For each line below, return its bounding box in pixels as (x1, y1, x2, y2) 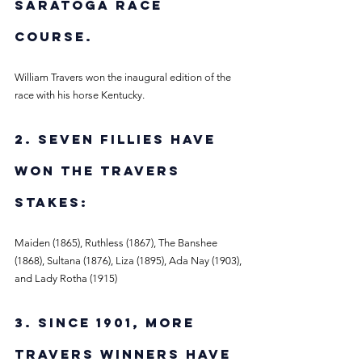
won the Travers (15, 162, 186, 179)
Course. (15, 27, 99, 44)
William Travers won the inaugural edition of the (15, 70, 234, 83)
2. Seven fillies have (15, 130, 221, 147)
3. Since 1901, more (15, 314, 200, 330)
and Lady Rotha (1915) (15, 271, 117, 284)
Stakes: (15, 193, 88, 210)
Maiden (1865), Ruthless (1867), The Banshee (15, 236, 220, 249)
